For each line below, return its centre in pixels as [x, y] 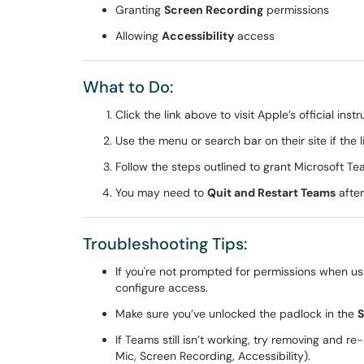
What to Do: [128, 87]
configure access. [162, 288]
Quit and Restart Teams [271, 193]
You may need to [161, 193]
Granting [140, 10]
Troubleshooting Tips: [165, 244]
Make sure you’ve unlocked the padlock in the [236, 314]
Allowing [139, 36]
